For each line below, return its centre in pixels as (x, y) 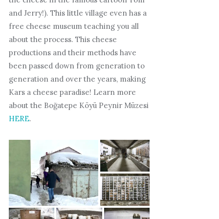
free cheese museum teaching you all (74, 26)
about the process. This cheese (63, 39)
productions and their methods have (72, 52)
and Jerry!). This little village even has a (77, 13)
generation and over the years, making (77, 79)
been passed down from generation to (77, 66)
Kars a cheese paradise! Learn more (72, 92)
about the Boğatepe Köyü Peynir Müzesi (78, 105)
